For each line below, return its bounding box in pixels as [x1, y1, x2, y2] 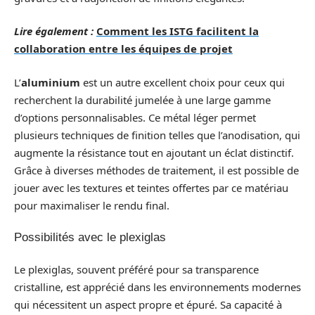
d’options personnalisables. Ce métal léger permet [14, 110, 256, 124]
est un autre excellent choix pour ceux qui [80, 75, 285, 89]
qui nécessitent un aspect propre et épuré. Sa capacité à [14, 297, 282, 311]
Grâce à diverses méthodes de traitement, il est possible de [14, 162, 299, 177]
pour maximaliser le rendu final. [14, 198, 169, 212]
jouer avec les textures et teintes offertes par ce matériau [14, 180, 288, 195]
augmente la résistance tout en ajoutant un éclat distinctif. [14, 145, 294, 160]
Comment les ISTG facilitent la [96, 24, 259, 38]
